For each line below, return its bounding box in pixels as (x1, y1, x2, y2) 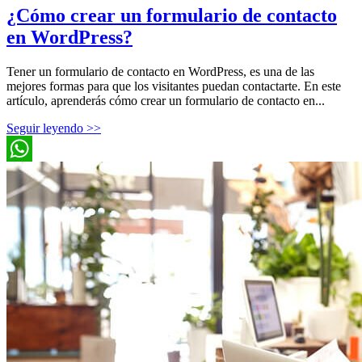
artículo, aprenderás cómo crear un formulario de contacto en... (6, 94, 325, 108)
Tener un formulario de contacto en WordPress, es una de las (6, 65, 314, 79)
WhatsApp (6, 167, 61, 182)
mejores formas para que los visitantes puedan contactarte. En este (6, 79, 341, 94)
